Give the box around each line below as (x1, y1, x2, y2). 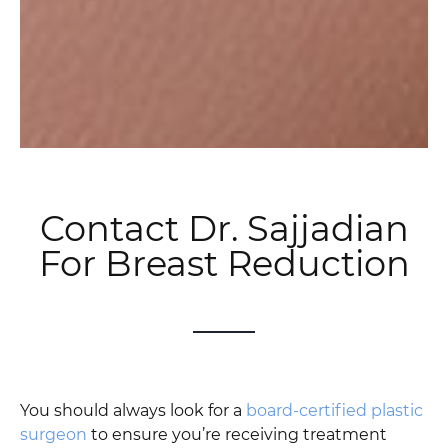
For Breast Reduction (38, 241, 410, 285)
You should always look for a (20, 400, 246, 420)
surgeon (20, 424, 87, 444)
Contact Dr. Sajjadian (39, 206, 409, 250)
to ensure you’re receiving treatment (87, 424, 387, 444)
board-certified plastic (246, 400, 423, 420)
